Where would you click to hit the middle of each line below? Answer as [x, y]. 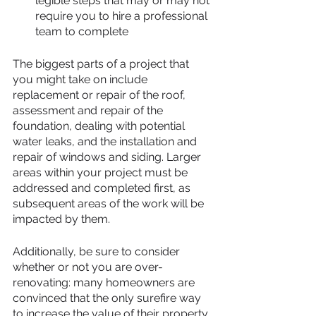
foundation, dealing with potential [100, 126]
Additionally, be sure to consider [98, 251]
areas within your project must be [102, 172]
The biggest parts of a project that [102, 63]
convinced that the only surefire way [108, 298]
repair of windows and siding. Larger [108, 157]
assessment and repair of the [89, 110]
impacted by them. [61, 219]
